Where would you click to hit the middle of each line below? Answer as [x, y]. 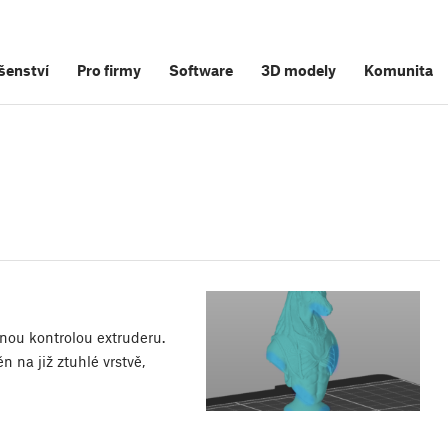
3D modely [298, 70]
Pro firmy [109, 70]
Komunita [398, 70]
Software [201, 70]
